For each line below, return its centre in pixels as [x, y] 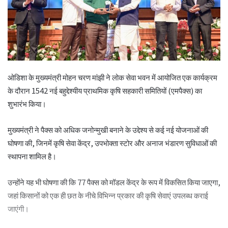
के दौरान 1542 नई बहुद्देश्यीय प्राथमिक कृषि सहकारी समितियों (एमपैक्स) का [105, 91]
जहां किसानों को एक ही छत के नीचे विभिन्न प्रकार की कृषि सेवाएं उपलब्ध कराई [108, 195]
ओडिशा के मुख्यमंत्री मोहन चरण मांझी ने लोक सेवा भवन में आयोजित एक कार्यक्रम [112, 77]
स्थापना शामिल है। [32, 156]
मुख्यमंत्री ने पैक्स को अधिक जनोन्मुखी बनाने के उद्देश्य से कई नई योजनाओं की [108, 130]
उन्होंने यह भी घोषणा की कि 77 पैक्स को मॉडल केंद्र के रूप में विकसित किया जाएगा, [114, 182]
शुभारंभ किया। [27, 104]
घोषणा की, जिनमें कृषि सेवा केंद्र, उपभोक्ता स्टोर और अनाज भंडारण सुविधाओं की [112, 143]
